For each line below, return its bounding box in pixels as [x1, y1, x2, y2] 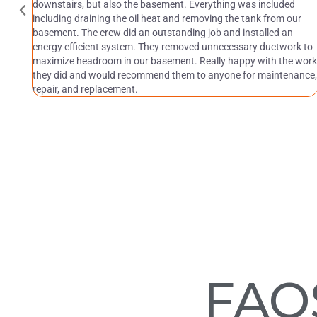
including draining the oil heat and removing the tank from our [32, 12, 301, 24]
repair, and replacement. [32, 83, 138, 95]
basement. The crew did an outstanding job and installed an [32, 26, 293, 38]
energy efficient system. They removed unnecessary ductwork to [32, 40, 313, 52]
